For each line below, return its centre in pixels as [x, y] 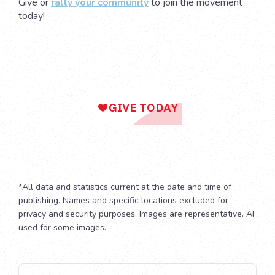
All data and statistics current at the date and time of [127, 187]
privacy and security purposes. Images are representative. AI [136, 214]
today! [32, 16]
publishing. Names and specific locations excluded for [123, 200]
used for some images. [64, 227]
